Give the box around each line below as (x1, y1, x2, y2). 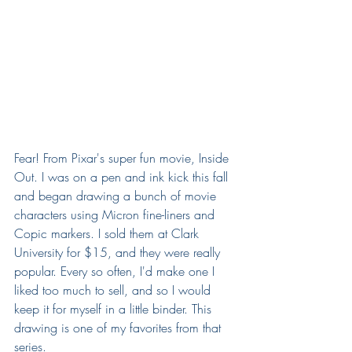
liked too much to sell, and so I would (14, 280, 214, 299)
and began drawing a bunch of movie (14, 186, 220, 204)
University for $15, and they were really (14, 243, 224, 261)
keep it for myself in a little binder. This (14, 299, 215, 317)
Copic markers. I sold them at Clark (14, 224, 203, 242)
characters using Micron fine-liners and (14, 205, 218, 223)
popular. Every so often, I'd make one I (14, 262, 218, 280)
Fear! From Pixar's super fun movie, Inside (14, 148, 233, 167)
